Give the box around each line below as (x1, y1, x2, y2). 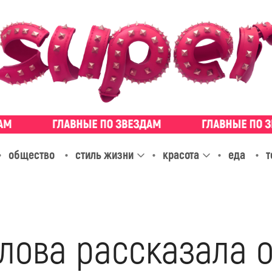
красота (162, 147, 199, 163)
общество (8, 147, 55, 163)
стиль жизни (75, 147, 134, 163)
